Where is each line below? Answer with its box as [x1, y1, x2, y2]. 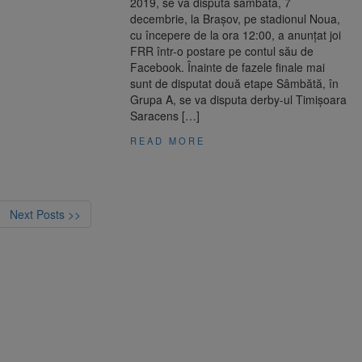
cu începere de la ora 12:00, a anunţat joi [130, 27, 342, 44]
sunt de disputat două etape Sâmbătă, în [130, 75, 339, 92]
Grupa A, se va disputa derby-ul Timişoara [130, 91, 347, 108]
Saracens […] [130, 107, 200, 124]
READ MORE [130, 134, 206, 148]
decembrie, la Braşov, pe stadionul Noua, [130, 11, 341, 27]
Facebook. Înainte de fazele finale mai [130, 59, 326, 76]
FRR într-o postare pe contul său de [130, 43, 314, 60]
